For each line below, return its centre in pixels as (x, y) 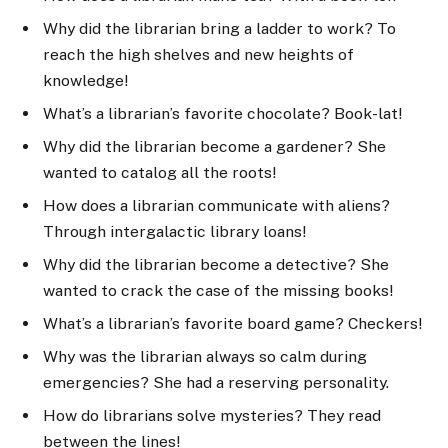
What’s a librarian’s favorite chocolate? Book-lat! (222, 114)
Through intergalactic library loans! (174, 231)
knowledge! (85, 81)
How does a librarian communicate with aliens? (216, 205)
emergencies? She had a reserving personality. (216, 382)
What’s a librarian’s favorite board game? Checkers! (232, 323)
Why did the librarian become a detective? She (216, 264)
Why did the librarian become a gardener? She (214, 146)
